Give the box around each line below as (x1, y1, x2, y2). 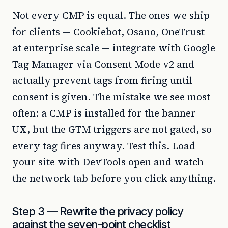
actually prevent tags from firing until (12, 74, 192, 87)
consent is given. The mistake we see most (12, 90, 210, 103)
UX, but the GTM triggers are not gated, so (12, 123, 212, 136)
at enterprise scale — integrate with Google (12, 41, 215, 54)
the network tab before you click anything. (12, 172, 216, 185)
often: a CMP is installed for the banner (12, 106, 196, 120)
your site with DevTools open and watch (12, 155, 204, 168)
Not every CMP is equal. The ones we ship (12, 9, 210, 22)
